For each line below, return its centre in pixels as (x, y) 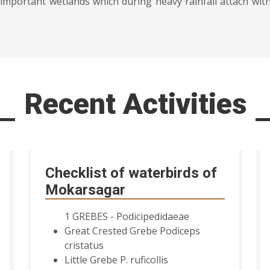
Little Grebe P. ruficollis (116, 260)
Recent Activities (135, 104)
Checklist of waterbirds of (131, 173)
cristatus (84, 246)
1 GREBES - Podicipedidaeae (127, 217)
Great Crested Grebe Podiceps (132, 231)
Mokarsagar (85, 190)
